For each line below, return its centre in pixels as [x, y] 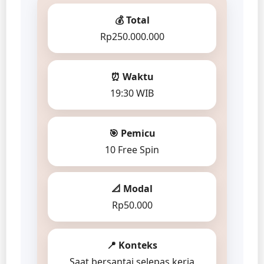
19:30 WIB [132, 93]
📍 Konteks [132, 245]
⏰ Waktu [132, 76]
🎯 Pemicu [132, 133]
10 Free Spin [132, 149]
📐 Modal [132, 188]
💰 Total [132, 20]
